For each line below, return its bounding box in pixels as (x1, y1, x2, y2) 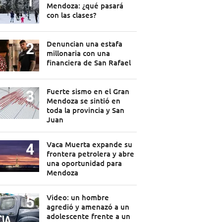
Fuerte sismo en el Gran (46, 86, 129, 97)
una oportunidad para (46, 158, 122, 168)
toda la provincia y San (46, 105, 124, 115)
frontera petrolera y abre (46, 149, 134, 159)
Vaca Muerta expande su (46, 139, 132, 150)
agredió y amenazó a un (46, 202, 129, 212)
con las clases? (46, 10, 96, 20)
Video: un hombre (46, 192, 109, 203)
